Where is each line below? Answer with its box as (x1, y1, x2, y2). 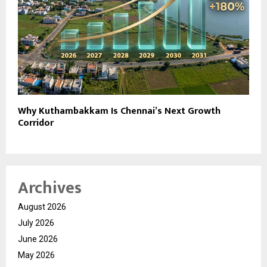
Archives (18, 173, 82, 202)
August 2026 (18, 201, 66, 212)
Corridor (18, 114, 54, 131)
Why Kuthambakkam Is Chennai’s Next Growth (18, 103, 221, 119)
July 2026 (18, 218, 54, 228)
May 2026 (18, 250, 55, 260)
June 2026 (18, 234, 58, 244)
